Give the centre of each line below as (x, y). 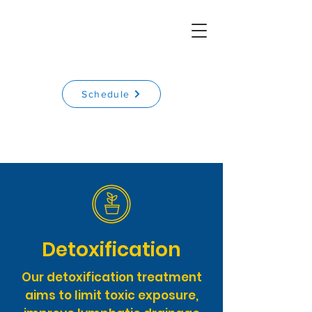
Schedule (106, 94)
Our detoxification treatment (111, 277)
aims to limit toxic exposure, (111, 295)
